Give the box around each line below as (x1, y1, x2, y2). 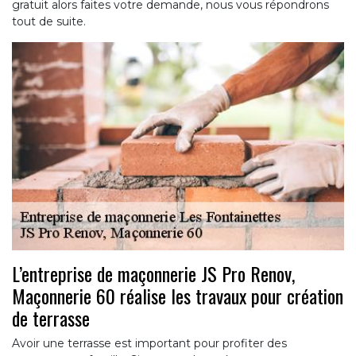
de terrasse (12, 303, 90, 332)
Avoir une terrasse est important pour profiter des (12, 335, 287, 350)
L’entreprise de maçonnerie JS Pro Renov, (12, 258, 295, 288)
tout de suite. (12, 14, 86, 29)
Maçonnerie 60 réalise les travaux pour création (12, 281, 343, 310)
